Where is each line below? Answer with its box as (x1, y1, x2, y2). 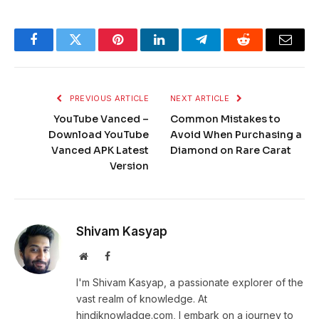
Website (87, 251, 119, 261)
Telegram (200, 43, 249, 57)
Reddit (242, 43, 277, 57)
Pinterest (116, 43, 162, 57)
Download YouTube (48, 128, 149, 142)
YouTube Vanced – (53, 113, 149, 126)
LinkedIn (158, 43, 206, 57)
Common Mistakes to (170, 113, 281, 126)
